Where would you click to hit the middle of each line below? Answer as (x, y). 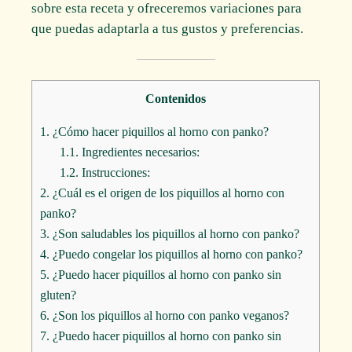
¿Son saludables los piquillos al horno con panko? (175, 233)
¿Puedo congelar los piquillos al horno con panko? (176, 254)
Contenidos (176, 98)
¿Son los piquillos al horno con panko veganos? (170, 315)
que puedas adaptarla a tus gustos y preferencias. (168, 28)
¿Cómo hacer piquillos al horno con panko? (159, 131)
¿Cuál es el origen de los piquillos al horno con (167, 192)
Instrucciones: (114, 172)
